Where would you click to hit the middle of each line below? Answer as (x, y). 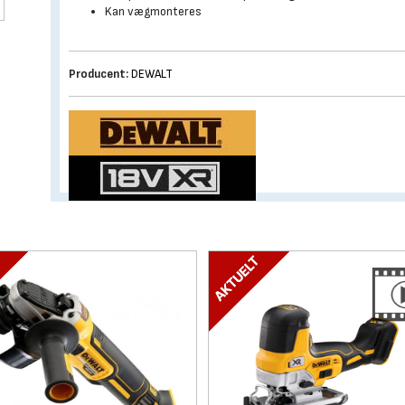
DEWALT (152, 74)
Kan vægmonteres (154, 11)
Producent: (99, 74)
